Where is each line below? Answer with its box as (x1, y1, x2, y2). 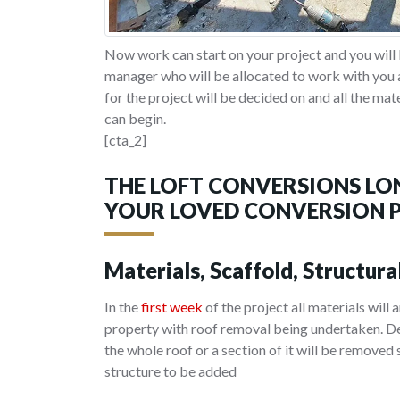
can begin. (104, 110, 166, 128)
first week (141, 298, 203, 316)
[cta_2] (104, 131, 146, 149)
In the (104, 298, 141, 316)
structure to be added (104, 362, 237, 380)
